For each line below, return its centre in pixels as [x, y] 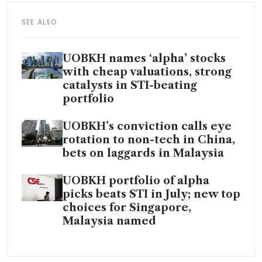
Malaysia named [109, 221]
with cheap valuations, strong [147, 72]
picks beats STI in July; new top [151, 194]
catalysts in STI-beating [130, 85]
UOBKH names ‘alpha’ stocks [144, 58]
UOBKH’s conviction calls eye [147, 126]
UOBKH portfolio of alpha [136, 180]
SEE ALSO [40, 22]
